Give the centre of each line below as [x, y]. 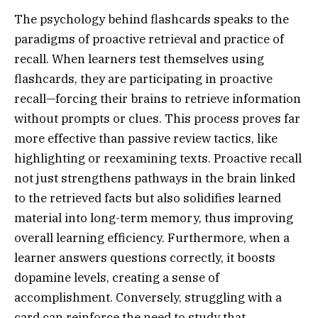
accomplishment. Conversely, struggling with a [148, 298]
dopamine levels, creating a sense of [117, 278]
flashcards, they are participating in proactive [143, 79]
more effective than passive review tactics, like [146, 139]
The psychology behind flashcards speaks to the [152, 20]
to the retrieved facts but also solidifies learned [148, 198]
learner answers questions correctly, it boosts [145, 258]
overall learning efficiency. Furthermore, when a [152, 238]
